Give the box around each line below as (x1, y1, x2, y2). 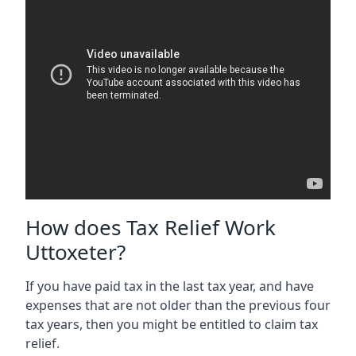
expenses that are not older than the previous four (25, 296, 331, 314)
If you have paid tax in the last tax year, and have (25, 277, 314, 295)
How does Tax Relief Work (25, 212, 276, 242)
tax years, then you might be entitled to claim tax (25, 315, 318, 333)
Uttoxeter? (25, 237, 126, 266)
